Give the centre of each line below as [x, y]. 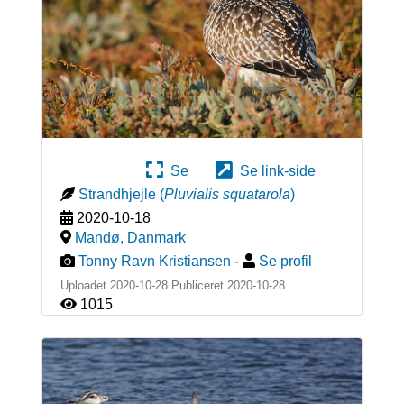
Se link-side [274, 170]
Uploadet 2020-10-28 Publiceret [143, 285]
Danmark [156, 237]
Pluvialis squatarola [227, 194]
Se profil [285, 261]
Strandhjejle [117, 194]
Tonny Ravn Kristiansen [154, 261]
